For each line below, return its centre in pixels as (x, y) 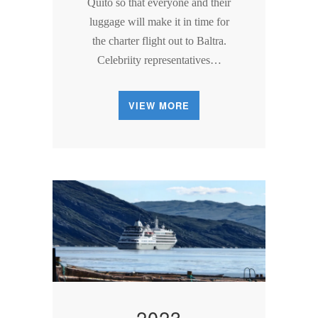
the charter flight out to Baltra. (159, 40)
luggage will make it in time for (159, 21)
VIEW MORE (159, 105)
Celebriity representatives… (159, 60)
